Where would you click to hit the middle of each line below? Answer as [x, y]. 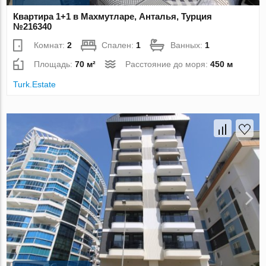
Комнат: [51, 45]
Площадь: [55, 64]
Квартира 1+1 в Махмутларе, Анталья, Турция [113, 17]
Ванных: [188, 45]
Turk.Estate [35, 85]
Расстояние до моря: [168, 64]
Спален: [119, 45]
